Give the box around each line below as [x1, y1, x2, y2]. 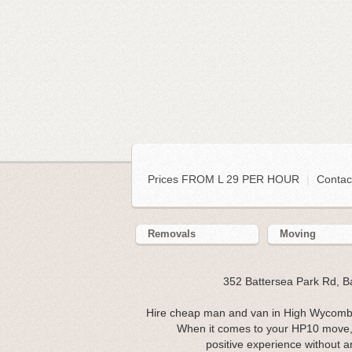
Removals [148, 228, 196, 240]
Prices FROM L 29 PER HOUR [148, 173, 302, 186]
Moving [280, 228, 317, 240]
